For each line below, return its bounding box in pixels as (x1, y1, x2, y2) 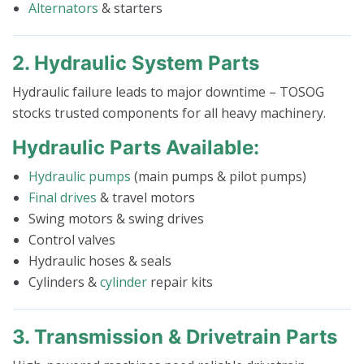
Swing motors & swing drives (28, 209, 204, 227)
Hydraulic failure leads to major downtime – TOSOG (12, 82, 324, 101)
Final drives (28, 188, 97, 206)
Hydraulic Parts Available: (12, 135, 259, 159)
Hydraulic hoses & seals (28, 251, 171, 270)
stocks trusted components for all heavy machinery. (12, 103, 326, 122)
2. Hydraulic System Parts (12, 50, 259, 75)
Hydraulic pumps (28, 167, 131, 185)
